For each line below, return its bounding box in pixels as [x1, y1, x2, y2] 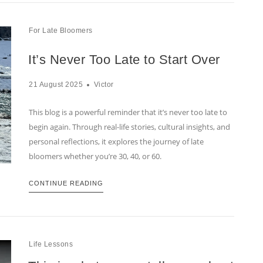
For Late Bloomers [29, 26, 93, 35]
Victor [93, 80, 114, 89]
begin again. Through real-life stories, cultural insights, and [29, 122, 230, 133]
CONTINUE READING [29, 180, 103, 187]
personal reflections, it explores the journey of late [29, 136, 204, 147]
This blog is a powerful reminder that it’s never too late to [29, 107, 227, 118]
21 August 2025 [29, 80, 83, 89]
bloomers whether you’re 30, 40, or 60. [29, 151, 161, 162]
